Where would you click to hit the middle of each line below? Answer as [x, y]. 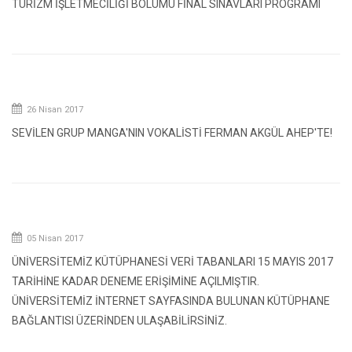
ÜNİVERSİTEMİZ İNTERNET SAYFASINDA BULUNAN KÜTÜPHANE [171, 301]
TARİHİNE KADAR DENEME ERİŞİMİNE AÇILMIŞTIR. [136, 281]
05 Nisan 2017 [54, 238]
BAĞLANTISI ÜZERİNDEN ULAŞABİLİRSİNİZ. [119, 321]
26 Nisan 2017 [54, 110]
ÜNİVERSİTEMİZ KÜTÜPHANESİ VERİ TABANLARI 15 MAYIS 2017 [172, 262]
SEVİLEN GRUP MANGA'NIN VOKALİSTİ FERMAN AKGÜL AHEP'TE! [172, 133]
